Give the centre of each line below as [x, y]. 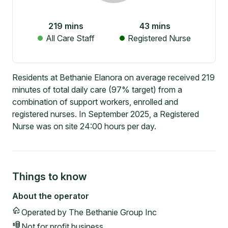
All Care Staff [70, 38]
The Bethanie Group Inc [113, 212]
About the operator [51, 196]
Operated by [45, 212]
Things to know [50, 177]
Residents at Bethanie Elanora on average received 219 [113, 78]
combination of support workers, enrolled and [95, 102]
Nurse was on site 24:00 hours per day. [84, 126]
